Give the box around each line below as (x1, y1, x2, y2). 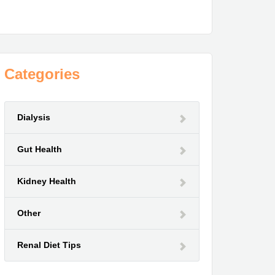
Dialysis (17, 112, 50, 122)
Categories (4, 65, 80, 82)
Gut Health (17, 144, 62, 154)
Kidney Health (17, 176, 76, 186)
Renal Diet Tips (17, 239, 81, 250)
